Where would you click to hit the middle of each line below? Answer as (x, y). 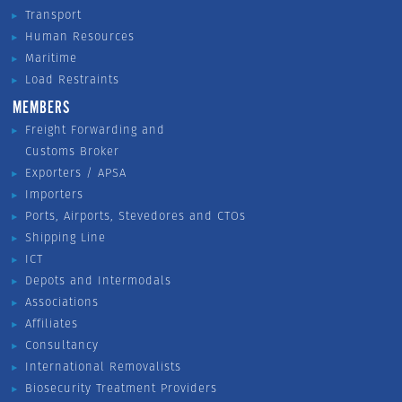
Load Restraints (72, 79)
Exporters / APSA (76, 173)
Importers (54, 195)
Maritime (51, 57)
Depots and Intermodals (98, 281)
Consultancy (62, 345)
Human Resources (80, 36)
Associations (62, 302)
